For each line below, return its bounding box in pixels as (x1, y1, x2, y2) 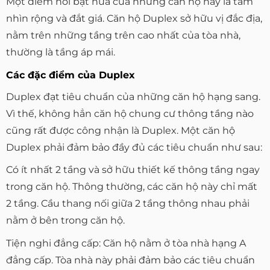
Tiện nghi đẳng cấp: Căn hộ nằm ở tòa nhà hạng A (6, 237, 246, 250)
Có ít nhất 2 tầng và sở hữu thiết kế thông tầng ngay (6, 164, 260, 176)
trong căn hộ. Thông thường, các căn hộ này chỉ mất (6, 181, 257, 193)
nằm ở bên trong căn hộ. (6, 215, 125, 227)
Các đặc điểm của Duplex (6, 69, 135, 81)
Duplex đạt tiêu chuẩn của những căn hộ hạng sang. (6, 90, 260, 102)
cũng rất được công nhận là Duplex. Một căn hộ (6, 124, 235, 136)
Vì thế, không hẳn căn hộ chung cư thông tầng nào (6, 107, 254, 119)
